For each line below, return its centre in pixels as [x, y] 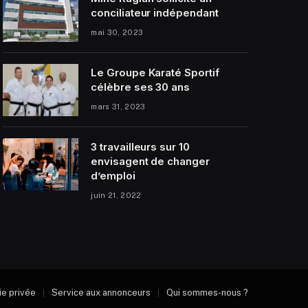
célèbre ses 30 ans [140, 87]
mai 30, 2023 [117, 32]
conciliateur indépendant [155, 12]
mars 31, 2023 [118, 106]
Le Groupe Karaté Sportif [155, 72]
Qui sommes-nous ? [207, 292]
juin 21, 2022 [116, 195]
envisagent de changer [150, 161]
